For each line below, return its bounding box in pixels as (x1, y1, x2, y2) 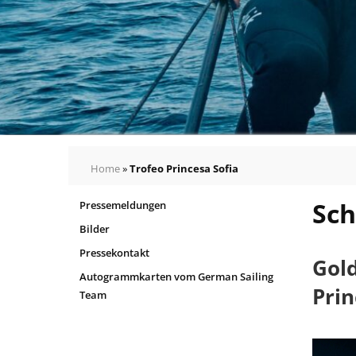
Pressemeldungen (79, 197, 166, 212)
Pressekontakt (79, 245, 149, 260)
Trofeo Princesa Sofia (130, 161, 238, 176)
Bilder (79, 221, 110, 236)
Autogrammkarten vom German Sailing (79, 269, 273, 284)
